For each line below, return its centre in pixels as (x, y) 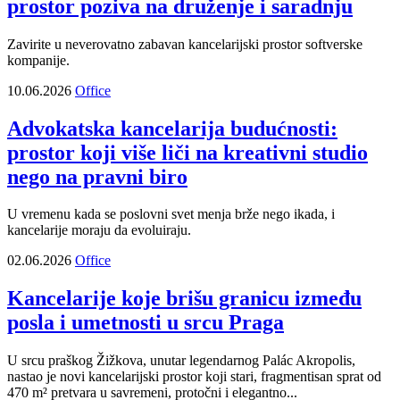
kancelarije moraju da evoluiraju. (99, 230)
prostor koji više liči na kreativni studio (187, 152)
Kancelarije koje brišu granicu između (184, 299)
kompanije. (38, 60)
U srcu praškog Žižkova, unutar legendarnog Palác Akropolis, (181, 361)
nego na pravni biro (97, 176)
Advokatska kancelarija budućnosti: (172, 128)
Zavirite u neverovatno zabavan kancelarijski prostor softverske (185, 44)
